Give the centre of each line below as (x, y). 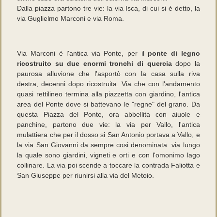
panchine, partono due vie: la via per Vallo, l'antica (108, 124)
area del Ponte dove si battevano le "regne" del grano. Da (108, 104)
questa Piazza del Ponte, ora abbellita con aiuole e (108, 114)
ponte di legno (172, 53)
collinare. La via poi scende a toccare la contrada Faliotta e (108, 165)
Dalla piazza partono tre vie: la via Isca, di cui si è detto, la (108, 8)
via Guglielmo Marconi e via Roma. (71, 18)
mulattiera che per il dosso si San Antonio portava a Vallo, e (108, 135)
